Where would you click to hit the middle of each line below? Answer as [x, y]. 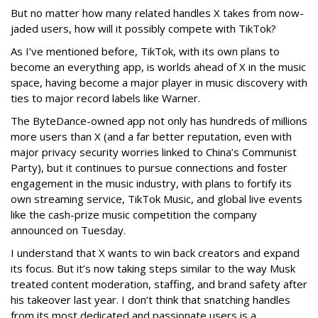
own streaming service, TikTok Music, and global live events [157, 199]
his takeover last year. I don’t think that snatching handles [150, 300]
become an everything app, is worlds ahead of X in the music [158, 67]
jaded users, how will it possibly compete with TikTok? [143, 29]
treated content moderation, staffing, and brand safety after [159, 284]
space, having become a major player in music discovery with [159, 83]
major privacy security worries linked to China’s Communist [154, 152]
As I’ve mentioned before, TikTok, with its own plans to [145, 51]
